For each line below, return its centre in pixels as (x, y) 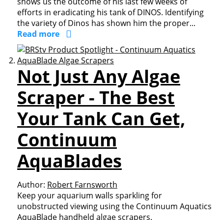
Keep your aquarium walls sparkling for (90, 195)
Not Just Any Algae (99, 76)
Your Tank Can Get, (101, 119)
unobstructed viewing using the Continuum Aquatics (114, 206)
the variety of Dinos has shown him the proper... (106, 23)
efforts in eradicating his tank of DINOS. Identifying (110, 12)
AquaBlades (69, 161)
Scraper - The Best (96, 97)
